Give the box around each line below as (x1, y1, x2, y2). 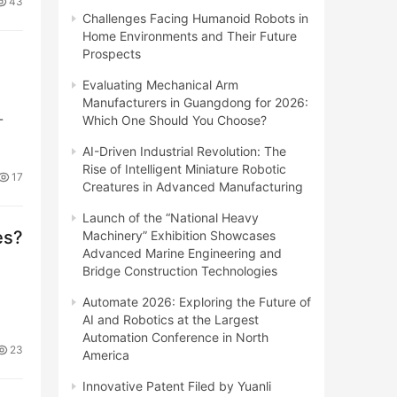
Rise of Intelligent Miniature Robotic (82, 160, 286, 176)
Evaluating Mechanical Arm (82, 76, 238, 92)
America (82, 346, 129, 362)
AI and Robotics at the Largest (82, 311, 259, 327)
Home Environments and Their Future (82, 27, 297, 43)
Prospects (82, 45, 141, 61)
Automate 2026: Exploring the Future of (82, 293, 311, 309)
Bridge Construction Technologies (82, 262, 277, 278)
